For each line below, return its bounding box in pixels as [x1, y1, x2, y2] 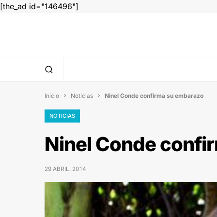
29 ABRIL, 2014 [45, 165, 86, 172]
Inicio [45, 92, 59, 99]
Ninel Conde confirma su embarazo [105, 92, 203, 99]
